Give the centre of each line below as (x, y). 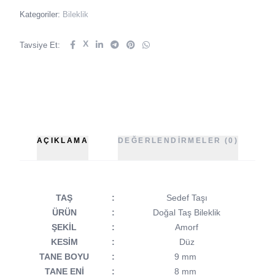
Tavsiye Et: (40, 45)
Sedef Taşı (185, 198)
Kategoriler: (41, 14)
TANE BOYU (64, 257)
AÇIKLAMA (63, 141)
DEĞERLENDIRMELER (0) (178, 141)
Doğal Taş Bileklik (185, 212)
